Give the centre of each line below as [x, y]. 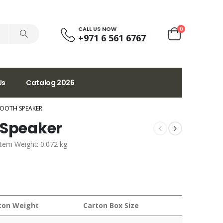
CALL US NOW [97, 29]
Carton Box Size [111, 205]
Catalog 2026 [50, 82]
